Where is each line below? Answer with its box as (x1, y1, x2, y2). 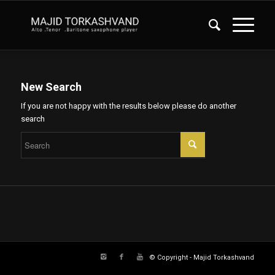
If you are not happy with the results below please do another (20, 101, 236, 111)
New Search (20, 80, 82, 93)
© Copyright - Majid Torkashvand (149, 254, 255, 262)
